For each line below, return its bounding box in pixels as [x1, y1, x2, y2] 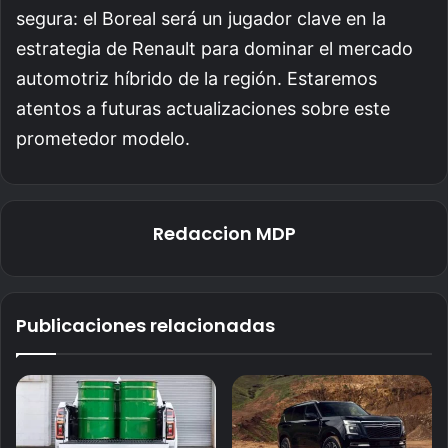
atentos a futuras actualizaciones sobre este [16, 97, 390, 119]
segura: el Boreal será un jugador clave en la [16, 7, 386, 29]
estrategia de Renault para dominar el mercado [16, 37, 413, 59]
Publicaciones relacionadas [16, 312, 275, 338]
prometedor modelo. [16, 127, 190, 149]
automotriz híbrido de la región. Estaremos [16, 67, 377, 89]
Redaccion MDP [152, 220, 296, 246]
